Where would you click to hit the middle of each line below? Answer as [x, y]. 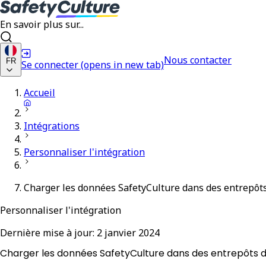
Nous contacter [198, 60]
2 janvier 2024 [128, 233]
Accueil [39, 93]
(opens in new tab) [122, 64]
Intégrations [52, 126]
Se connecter [50, 64]
